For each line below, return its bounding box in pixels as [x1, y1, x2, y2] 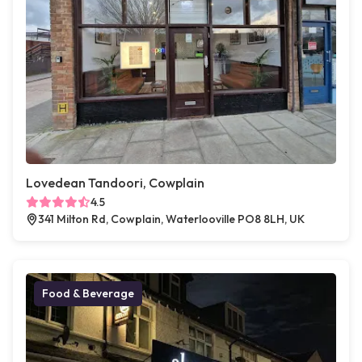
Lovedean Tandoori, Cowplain [26, 175, 204, 192]
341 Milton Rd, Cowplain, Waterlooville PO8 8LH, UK [38, 212, 305, 227]
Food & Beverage [42, 286, 134, 301]
